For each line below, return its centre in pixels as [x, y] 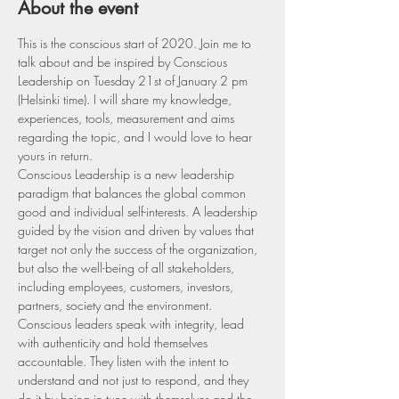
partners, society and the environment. [115, 305]
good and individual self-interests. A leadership [139, 212]
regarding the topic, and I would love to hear [137, 137]
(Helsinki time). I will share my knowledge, [126, 99]
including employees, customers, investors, [127, 286]
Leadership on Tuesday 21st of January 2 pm [134, 81]
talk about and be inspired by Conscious [124, 62]
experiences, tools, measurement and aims [128, 118]
